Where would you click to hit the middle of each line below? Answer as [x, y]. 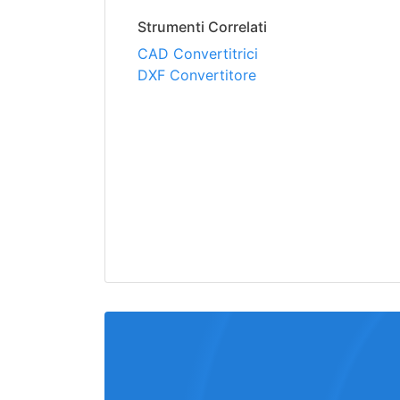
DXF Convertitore [197, 75]
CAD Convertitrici [198, 53]
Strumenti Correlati [202, 26]
